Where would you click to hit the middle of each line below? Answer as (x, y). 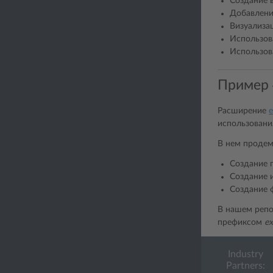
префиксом (241, 222)
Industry (245, 254)
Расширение (243, 111)
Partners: (245, 266)
